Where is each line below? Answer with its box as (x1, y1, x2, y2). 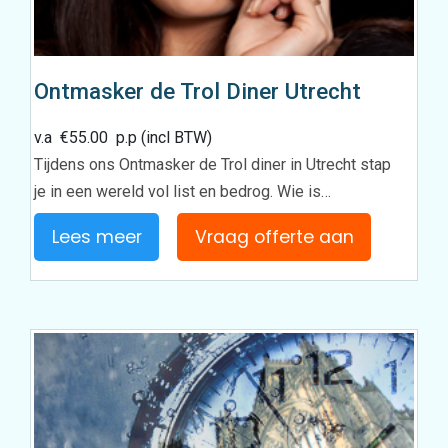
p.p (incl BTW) (108, 128, 213, 148)
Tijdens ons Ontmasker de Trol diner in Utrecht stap (34, 155, 392, 175)
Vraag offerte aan (194, 224, 354, 249)
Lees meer (51, 224, 142, 249)
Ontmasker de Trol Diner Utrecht (34, 78, 362, 105)
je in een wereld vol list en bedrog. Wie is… (34, 182, 332, 202)
